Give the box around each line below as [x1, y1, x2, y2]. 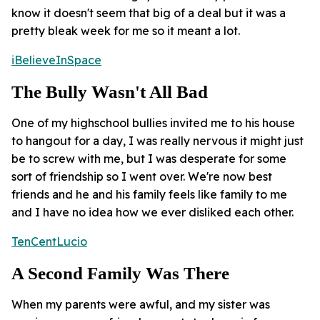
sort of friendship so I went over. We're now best [11, 169, 272, 184]
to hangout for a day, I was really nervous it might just [11, 134, 304, 149]
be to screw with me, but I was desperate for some [11, 151, 286, 166]
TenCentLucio [11, 234, 87, 249]
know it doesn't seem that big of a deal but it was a [11, 6, 286, 21]
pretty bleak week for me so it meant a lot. [11, 24, 240, 39]
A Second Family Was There [11, 264, 229, 284]
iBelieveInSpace [11, 53, 101, 68]
